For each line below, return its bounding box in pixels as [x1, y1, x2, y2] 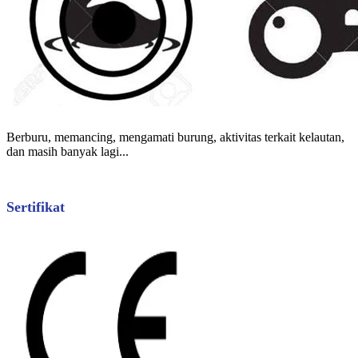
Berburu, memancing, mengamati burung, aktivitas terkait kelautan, [6, 129, 344, 144]
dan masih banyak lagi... [6, 144, 129, 158]
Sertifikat [6, 198, 65, 215]
